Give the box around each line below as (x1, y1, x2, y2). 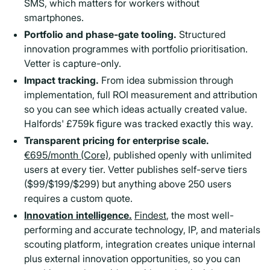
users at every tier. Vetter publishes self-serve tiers (24, 163, 247, 175)
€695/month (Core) (24, 149, 108, 161)
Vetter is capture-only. (24, 57, 121, 69)
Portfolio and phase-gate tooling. (24, 28, 177, 40)
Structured (177, 28, 225, 40)
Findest (134, 209, 166, 221)
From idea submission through (99, 74, 233, 86)
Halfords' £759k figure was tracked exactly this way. (24, 118, 253, 130)
